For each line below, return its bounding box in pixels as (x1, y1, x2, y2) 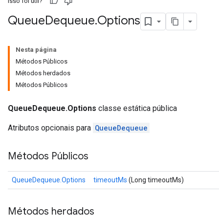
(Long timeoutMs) (127, 176, 184, 184)
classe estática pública (96, 104, 177, 113)
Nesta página (16, 46, 57, 53)
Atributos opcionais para (8, 123, 93, 132)
